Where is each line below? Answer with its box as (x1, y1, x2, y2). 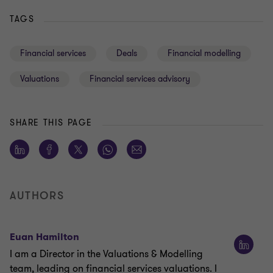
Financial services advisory (90, 73, 190, 85)
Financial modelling (168, 48, 241, 60)
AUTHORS (10, 188, 65, 204)
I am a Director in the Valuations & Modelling (10, 247, 203, 261)
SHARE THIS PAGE (10, 117, 93, 129)
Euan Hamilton (10, 230, 79, 244)
